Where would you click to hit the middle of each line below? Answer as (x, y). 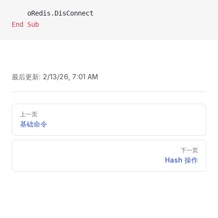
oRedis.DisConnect (53, 13)
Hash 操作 (182, 160)
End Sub (25, 24)
